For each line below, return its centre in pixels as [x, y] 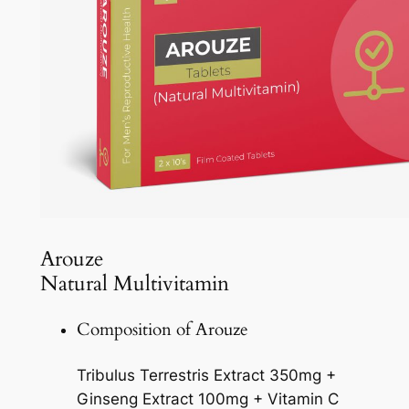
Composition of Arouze [162, 330]
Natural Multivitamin [134, 283]
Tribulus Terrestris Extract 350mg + [206, 376]
